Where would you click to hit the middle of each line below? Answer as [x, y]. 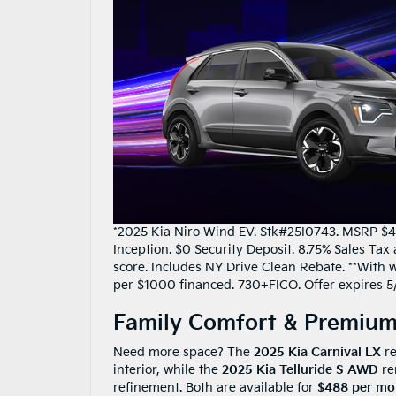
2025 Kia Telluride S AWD [300, 370]
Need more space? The [183, 353]
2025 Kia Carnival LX [317, 353]
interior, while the [168, 370]
